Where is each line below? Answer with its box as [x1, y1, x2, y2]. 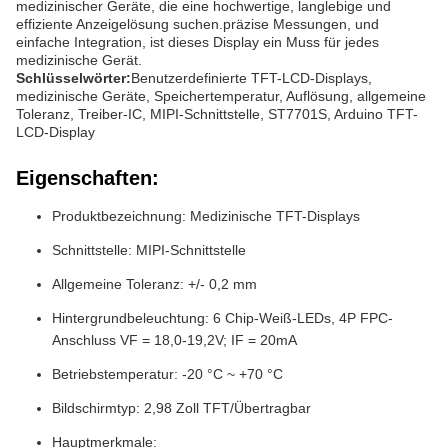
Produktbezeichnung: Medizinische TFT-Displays [52, 208, 360, 224]
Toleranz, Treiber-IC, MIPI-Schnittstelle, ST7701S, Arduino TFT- [16, 106, 418, 122]
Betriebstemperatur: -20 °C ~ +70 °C [52, 366, 283, 382]
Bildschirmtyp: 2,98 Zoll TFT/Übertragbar [52, 400, 311, 416]
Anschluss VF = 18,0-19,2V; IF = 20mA [52, 332, 297, 348]
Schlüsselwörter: [16, 70, 131, 86]
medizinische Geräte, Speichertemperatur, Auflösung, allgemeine [16, 88, 426, 104]
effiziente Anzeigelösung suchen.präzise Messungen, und [16, 16, 379, 32]
